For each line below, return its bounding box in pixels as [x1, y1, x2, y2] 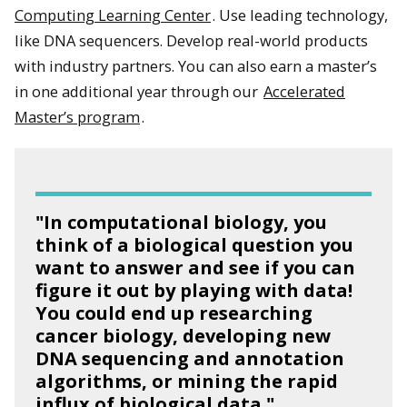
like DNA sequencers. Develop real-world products [15, 29, 368, 51]
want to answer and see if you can [35, 255, 356, 281]
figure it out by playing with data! [35, 278, 353, 303]
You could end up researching [35, 301, 313, 326]
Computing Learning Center [15, 4, 211, 25]
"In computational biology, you [35, 210, 328, 235]
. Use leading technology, [213, 4, 388, 25]
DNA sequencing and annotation [35, 346, 345, 372]
